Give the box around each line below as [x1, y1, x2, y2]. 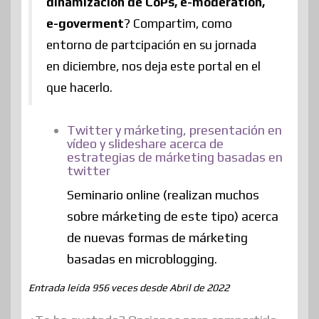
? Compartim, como [124, 16, 232, 31]
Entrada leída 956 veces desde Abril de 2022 [28, 281, 229, 293]
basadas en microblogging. [67, 251, 217, 266]
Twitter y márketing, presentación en [67, 122, 282, 137]
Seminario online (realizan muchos [67, 187, 259, 202]
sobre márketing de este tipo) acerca [67, 208, 278, 224]
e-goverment [46, 16, 124, 31]
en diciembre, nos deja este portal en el [46, 58, 261, 73]
